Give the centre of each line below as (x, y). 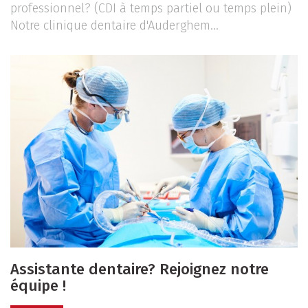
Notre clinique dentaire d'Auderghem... (114, 26)
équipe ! (38, 286)
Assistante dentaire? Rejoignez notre (140, 269)
